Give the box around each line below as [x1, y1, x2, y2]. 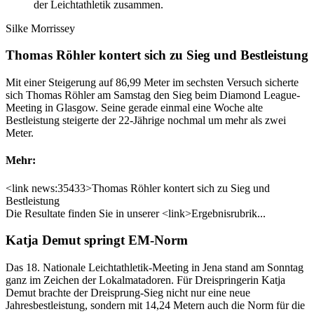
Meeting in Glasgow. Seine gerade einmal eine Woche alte [6, 102, 263, 114]
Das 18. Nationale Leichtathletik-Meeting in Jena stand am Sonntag [6, 261, 303, 274]
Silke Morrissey [6, 22, 75, 34]
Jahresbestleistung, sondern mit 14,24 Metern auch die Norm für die [6, 299, 305, 312]
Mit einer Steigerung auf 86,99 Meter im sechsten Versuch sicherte [6, 76, 299, 89]
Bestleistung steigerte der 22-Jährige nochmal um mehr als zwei [6, 114, 286, 127]
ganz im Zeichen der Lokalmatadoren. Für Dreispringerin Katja [6, 274, 285, 287]
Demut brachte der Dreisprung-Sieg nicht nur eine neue [6, 287, 250, 299]
